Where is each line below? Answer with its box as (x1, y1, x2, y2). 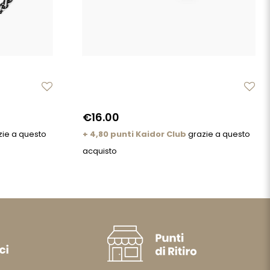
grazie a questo (186, 128, 250, 140)
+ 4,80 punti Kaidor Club (83, 128, 186, 140)
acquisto (83, 145, 117, 157)
